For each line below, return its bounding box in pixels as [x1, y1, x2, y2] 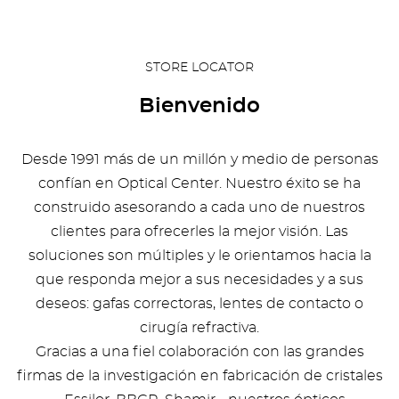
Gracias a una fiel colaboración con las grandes [35, 345, 364, 359]
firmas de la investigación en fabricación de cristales [16, 369, 383, 383]
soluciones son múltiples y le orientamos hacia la [28, 248, 371, 263]
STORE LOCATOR [145, 61, 254, 74]
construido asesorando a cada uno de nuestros [34, 200, 365, 215]
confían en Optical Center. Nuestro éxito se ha [38, 176, 361, 191]
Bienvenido [139, 96, 260, 117]
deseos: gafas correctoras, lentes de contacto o [36, 297, 363, 311]
